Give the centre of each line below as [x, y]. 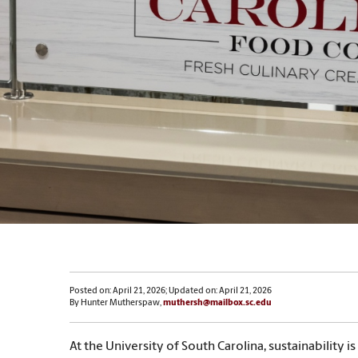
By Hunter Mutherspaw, [116, 304]
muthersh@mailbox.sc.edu [217, 304]
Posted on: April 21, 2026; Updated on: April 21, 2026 [171, 292]
